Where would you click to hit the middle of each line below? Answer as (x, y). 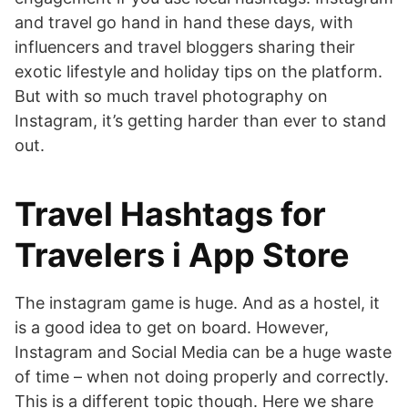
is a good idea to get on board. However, (172, 327)
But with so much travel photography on (171, 96)
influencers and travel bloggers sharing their (185, 47)
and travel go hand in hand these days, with (184, 22)
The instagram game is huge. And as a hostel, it (197, 303)
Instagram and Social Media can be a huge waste (203, 352)
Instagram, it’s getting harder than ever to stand (200, 121)
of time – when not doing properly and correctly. (202, 377)
